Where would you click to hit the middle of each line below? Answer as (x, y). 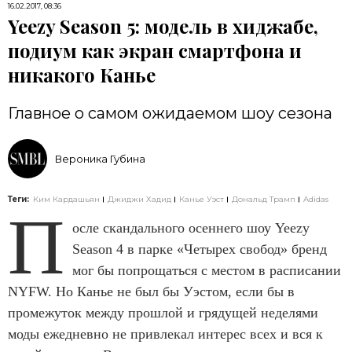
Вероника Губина (100, 159)
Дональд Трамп (264, 199)
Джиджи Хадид (139, 199)
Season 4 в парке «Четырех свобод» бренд (200, 249)
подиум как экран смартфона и (155, 50)
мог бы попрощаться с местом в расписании (207, 270)
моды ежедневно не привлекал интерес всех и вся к (165, 334)
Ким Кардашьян (66, 199)
